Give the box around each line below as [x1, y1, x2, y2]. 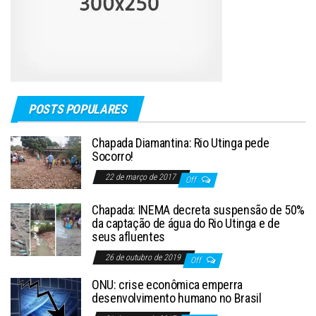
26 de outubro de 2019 [105, 252, 183, 262]
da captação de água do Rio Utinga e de [92, 215, 280, 231]
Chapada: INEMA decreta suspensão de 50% [92, 202, 305, 217]
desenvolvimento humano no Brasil [92, 290, 262, 305]
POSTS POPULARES [28, 101, 127, 116]
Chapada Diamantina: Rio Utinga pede [92, 135, 269, 150]
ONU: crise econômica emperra [92, 276, 243, 292]
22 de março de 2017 [105, 171, 178, 182]
